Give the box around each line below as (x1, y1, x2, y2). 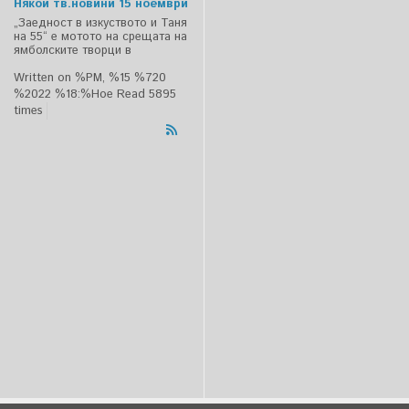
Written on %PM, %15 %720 (14, 69, 166, 88)
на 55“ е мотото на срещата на (14, 28, 187, 47)
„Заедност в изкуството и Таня (14, 15, 187, 33)
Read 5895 (117, 86, 176, 104)
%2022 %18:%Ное (14, 86, 113, 104)
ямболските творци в (14, 42, 131, 60)
